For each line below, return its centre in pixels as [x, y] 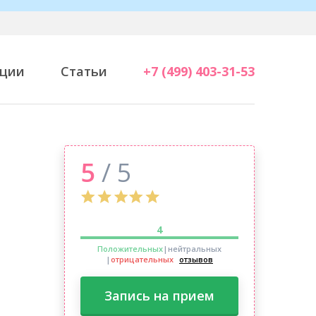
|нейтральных [192, 249]
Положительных [130, 249]
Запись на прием [159, 296]
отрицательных [142, 259]
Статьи [84, 71]
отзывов [196, 259]
